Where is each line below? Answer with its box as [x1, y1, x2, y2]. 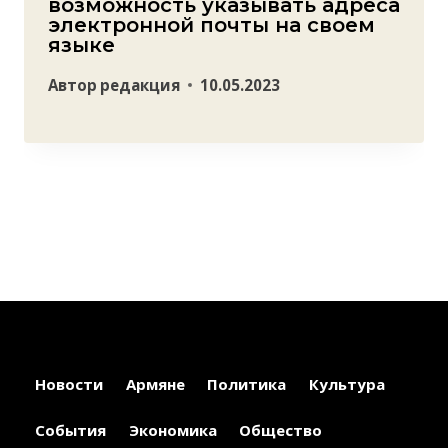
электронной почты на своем [48, 12, 375, 37]
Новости [35, 374, 104, 395]
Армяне [125, 374, 185, 395]
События [35, 420, 107, 441]
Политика [207, 374, 287, 395]
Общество [239, 420, 323, 441]
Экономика [128, 420, 217, 441]
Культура [308, 374, 385, 395]
